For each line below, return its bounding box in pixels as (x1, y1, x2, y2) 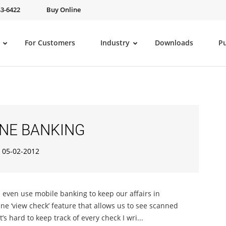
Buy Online (46, 6, 81, 14)
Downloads (155, 38, 193, 47)
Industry (100, 38, 130, 47)
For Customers (25, 38, 75, 47)
